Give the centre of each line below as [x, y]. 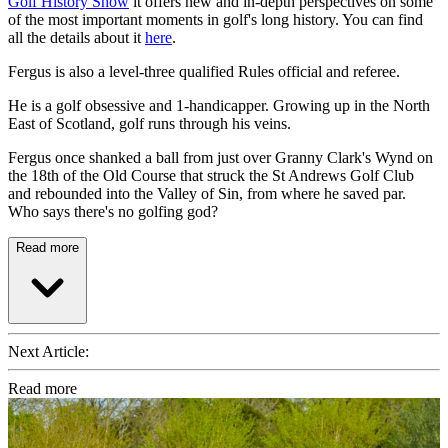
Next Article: [48, 352]
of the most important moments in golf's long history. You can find [215, 20]
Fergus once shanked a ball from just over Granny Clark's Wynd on [220, 158]
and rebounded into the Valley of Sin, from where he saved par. [207, 194]
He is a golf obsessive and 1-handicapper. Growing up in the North [219, 106]
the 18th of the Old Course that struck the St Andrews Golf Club [211, 176]
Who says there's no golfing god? [113, 212]
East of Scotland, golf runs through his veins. [149, 124]
